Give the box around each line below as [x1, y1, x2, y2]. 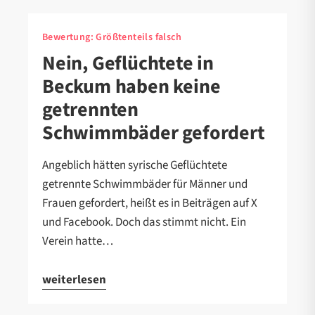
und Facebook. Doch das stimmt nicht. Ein [42, 213, 246, 231]
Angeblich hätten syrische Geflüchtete [42, 156, 227, 174]
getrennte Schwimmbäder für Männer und [42, 175, 247, 193]
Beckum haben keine [42, 72, 221, 101]
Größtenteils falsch [96, 30, 182, 44]
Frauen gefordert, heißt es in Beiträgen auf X [42, 194, 257, 212]
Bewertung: [42, 30, 96, 44]
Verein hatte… [42, 232, 113, 250]
